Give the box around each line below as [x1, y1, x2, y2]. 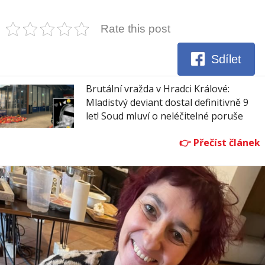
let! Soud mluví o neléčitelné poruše [86, 109, 243, 122]
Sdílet [211, 53, 242, 66]
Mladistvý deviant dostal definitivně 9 [86, 95, 248, 109]
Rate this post [101, 22, 170, 35]
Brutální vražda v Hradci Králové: [86, 82, 230, 95]
